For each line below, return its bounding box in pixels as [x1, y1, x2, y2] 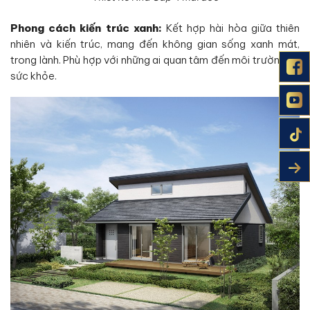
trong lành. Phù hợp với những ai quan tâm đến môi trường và [10, 53, 300, 66]
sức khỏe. [10, 69, 57, 82]
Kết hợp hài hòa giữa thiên [161, 21, 300, 35]
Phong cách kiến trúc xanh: [10, 21, 162, 35]
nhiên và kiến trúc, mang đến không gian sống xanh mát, [10, 37, 300, 51]
